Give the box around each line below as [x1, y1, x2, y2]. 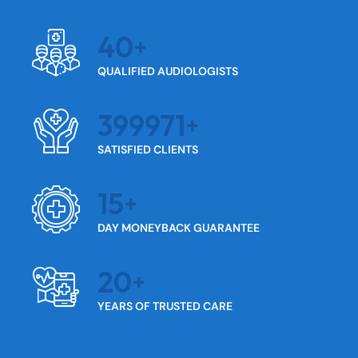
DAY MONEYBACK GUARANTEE [97, 221, 260, 236]
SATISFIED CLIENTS [97, 142, 198, 157]
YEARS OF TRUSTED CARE [97, 299, 233, 314]
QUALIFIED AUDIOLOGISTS [97, 64, 238, 79]
